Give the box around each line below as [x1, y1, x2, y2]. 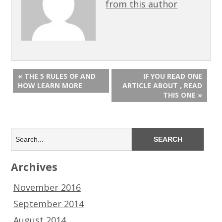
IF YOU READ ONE [143, 71, 203, 81]
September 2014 [13, 197, 84, 210]
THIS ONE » [163, 90, 203, 100]
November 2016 [13, 181, 81, 193]
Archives [11, 159, 58, 174]
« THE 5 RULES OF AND [18, 71, 96, 81]
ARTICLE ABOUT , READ [122, 80, 203, 90]
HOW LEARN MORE [18, 80, 83, 90]
